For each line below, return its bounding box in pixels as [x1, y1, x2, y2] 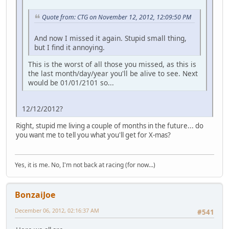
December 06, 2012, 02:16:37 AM [15, 207, 99, 215]
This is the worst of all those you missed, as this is [28, 59, 196, 69]
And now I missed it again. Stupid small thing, [34, 33, 187, 43]
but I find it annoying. [34, 42, 105, 52]
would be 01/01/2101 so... [28, 77, 114, 87]
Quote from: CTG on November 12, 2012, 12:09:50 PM [42, 13, 191, 22]
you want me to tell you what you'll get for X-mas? [16, 130, 171, 140]
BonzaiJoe [15, 189, 55, 201]
